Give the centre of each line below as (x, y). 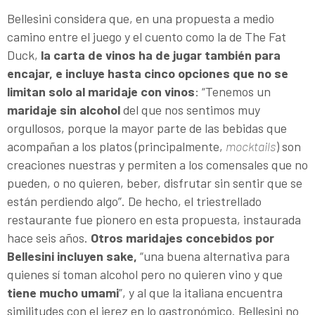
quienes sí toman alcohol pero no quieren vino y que (145, 275)
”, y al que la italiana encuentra (201, 293)
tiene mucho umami (63, 293)
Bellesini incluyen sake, (72, 256)
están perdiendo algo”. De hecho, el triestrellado (134, 201)
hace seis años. (49, 238)
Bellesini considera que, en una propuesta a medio (141, 19)
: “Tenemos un (233, 92)
